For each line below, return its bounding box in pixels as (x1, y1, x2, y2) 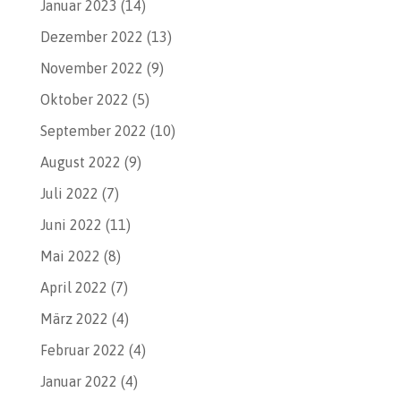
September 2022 (39, 123, 147, 139)
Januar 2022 (39, 373, 117, 389)
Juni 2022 (39, 217, 102, 233)
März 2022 (39, 311, 108, 327)
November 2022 (39, 60, 143, 76)
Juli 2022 (39, 185, 98, 201)
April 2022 (39, 279, 107, 295)
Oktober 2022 (39, 91, 129, 107)
